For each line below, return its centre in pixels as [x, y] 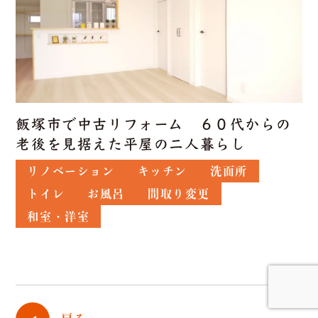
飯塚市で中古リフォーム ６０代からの [154, 124]
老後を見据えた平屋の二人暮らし [131, 144]
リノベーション [71, 171]
